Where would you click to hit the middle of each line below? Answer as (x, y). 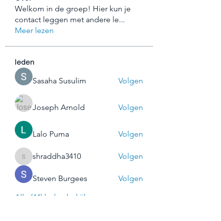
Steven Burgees (60, 178)
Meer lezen (34, 30)
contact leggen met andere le (67, 19)
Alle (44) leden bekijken (56, 197)
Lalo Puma (51, 134)
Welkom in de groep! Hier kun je (73, 9)
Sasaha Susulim (59, 81)
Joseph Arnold (59, 107)
